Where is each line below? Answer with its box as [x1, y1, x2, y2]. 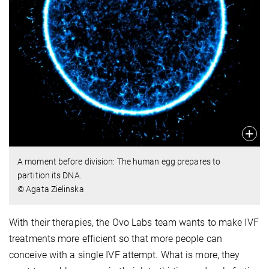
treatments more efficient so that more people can [9, 232, 222, 244]
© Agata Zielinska [17, 184, 84, 194]
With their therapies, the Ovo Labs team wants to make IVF [9, 216, 259, 228]
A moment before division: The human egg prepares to [17, 156, 221, 166]
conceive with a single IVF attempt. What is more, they [9, 249, 240, 261]
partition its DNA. [17, 170, 82, 180]
